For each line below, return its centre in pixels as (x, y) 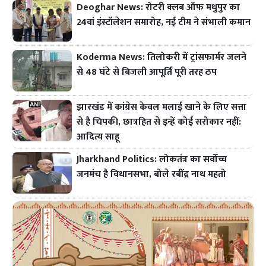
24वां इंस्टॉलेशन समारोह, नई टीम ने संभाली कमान (164, 22)
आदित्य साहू (98, 137)
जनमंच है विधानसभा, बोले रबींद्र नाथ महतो (152, 175)
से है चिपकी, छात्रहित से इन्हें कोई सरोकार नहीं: (159, 122)
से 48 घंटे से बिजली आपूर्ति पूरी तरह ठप (147, 72)
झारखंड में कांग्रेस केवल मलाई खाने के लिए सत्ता (162, 107)
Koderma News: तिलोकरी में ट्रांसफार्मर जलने (162, 57)
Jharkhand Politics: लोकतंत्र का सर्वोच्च (152, 160)
